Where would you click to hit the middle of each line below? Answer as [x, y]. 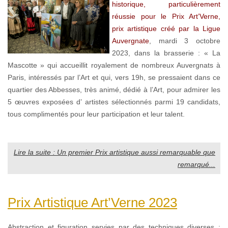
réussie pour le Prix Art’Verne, [166, 16]
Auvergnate [131, 40]
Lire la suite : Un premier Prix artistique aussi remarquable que [115, 152]
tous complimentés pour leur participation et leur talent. [96, 114]
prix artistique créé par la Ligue [166, 28]
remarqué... [196, 164]
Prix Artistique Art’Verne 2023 [92, 202]
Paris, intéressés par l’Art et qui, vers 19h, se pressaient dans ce [114, 77]
